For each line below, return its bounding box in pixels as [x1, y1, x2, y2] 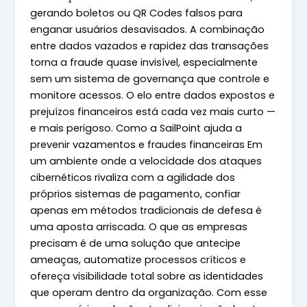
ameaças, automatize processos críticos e [30, 253, 247, 267]
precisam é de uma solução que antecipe [30, 236, 241, 251]
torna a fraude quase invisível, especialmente [30, 56, 258, 70]
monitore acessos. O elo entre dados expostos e [30, 88, 275, 103]
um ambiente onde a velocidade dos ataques [30, 154, 262, 169]
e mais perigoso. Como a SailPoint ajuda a [30, 121, 243, 136]
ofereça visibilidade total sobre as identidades [30, 269, 264, 284]
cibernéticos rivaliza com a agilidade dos [30, 171, 236, 185]
